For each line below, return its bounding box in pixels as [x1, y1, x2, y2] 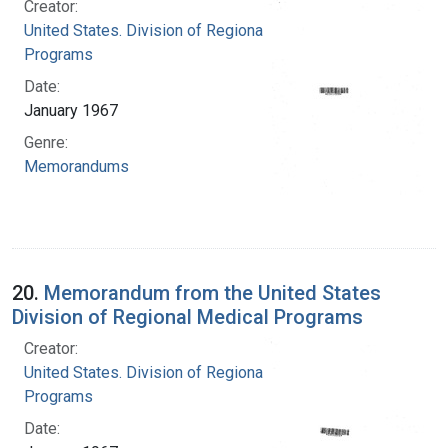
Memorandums [24, 156, 129, 176]
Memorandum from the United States [44, 280, 381, 305]
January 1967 [24, 100, 118, 120]
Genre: [24, 132, 68, 152]
